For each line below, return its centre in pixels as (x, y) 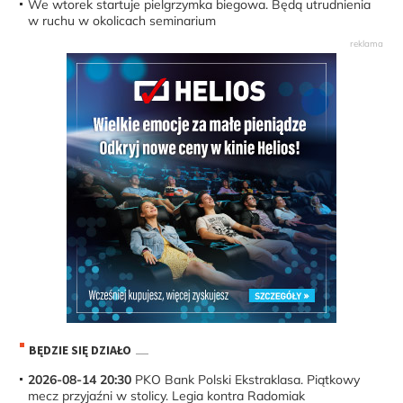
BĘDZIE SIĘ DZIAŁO (81, 350)
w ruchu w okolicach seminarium (122, 20)
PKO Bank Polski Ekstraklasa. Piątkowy (246, 379)
